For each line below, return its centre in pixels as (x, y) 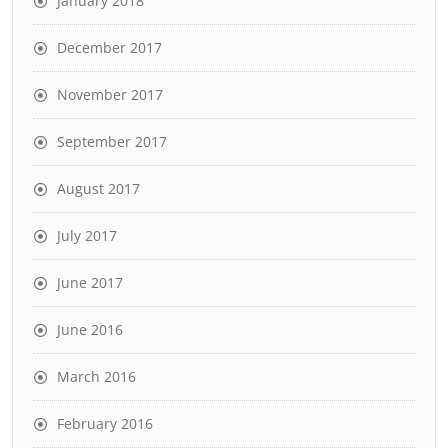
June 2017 (90, 282)
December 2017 (109, 47)
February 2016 (105, 423)
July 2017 (87, 235)
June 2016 (90, 329)
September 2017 (112, 141)
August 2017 (98, 188)
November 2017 (110, 94)
